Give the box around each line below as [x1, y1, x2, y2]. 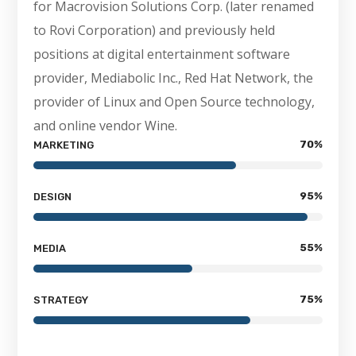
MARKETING [33, 139, 95, 152]
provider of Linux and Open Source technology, [33, 93, 315, 111]
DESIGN [33, 191, 72, 203]
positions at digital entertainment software [33, 45, 291, 64]
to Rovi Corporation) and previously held [33, 21, 276, 40]
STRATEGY [33, 294, 89, 307]
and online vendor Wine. [33, 117, 178, 135]
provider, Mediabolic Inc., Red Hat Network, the [33, 69, 314, 87]
